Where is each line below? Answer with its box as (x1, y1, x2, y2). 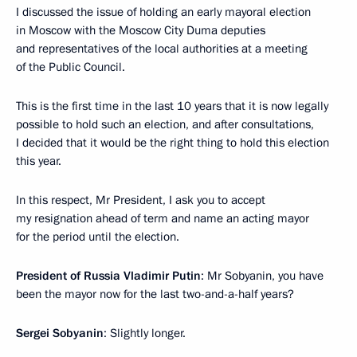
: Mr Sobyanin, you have (201, 268, 324, 284)
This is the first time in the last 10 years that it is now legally (16, 98, 328, 114)
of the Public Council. (16, 59, 125, 75)
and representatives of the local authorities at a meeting (16, 41, 308, 57)
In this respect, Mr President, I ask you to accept (16, 192, 265, 208)
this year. (16, 153, 61, 169)
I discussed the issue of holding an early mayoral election (16, 4, 311, 20)
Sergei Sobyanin (16, 325, 104, 341)
